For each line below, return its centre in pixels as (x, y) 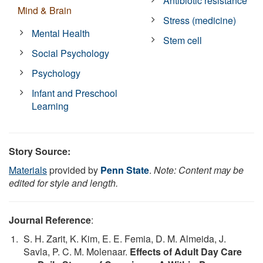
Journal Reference (50, 220)
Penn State (125, 170)
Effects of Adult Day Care (186, 251)
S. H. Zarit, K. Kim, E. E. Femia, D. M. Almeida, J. (125, 238)
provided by (74, 170)
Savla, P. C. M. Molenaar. (77, 251)
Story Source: (40, 151)
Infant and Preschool (75, 93)
